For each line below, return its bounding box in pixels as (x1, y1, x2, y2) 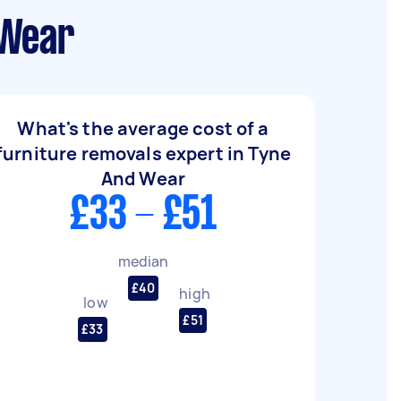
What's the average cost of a (17, 116, 269, 141)
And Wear (100, 166, 186, 191)
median (117, 251, 169, 271)
